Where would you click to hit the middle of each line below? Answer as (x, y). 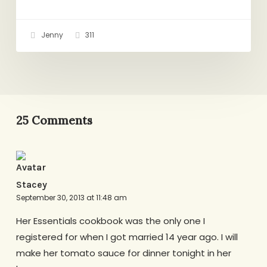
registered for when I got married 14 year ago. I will (127, 237)
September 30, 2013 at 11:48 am (71, 197)
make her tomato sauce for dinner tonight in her (123, 253)
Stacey (31, 184)
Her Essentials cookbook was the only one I (110, 221)
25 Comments (54, 121)
